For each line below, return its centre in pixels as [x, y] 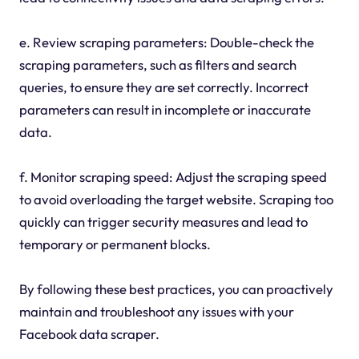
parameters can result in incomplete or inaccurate [165, 110]
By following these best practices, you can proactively [176, 289]
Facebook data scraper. [89, 334]
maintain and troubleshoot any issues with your [156, 312]
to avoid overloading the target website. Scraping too [176, 200]
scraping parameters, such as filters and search [157, 65]
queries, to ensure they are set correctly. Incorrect [163, 87]
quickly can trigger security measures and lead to [163, 222]
